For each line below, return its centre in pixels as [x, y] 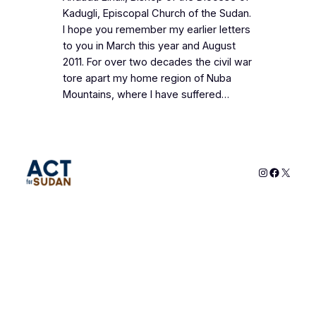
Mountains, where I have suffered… [146, 95]
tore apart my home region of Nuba [147, 79]
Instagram [282, 172]
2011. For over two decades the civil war [157, 62]
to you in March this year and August [149, 46]
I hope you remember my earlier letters [156, 30]
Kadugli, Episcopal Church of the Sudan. [157, 14]
